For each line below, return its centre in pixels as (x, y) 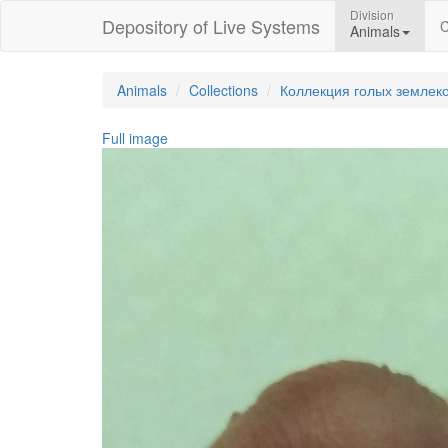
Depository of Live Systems (211, 26)
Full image (135, 138)
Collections (223, 90)
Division (372, 14)
